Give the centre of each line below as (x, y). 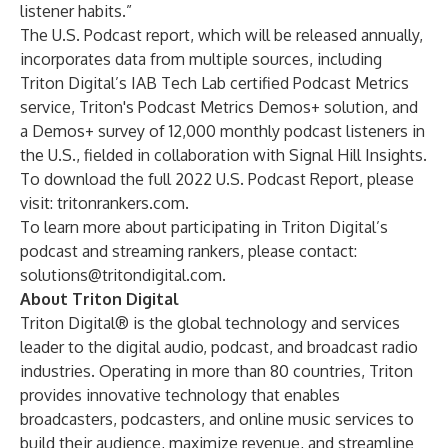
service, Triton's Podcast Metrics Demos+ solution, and (219, 107)
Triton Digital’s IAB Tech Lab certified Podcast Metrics (214, 83)
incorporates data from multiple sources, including (201, 59)
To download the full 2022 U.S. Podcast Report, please (217, 179)
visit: (38, 203)
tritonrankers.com (121, 203)
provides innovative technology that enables (180, 395)
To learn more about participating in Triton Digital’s (204, 227)
